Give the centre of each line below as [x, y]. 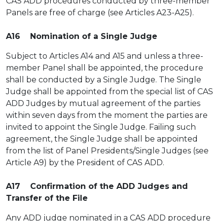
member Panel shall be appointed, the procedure [105, 68]
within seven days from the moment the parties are [107, 115]
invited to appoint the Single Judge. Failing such [101, 127]
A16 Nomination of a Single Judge [82, 36]
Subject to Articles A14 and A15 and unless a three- [105, 56]
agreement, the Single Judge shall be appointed [102, 139]
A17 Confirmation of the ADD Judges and [97, 186]
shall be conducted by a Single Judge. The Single [104, 80]
